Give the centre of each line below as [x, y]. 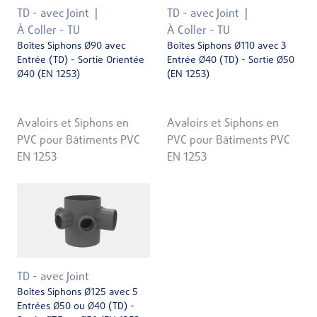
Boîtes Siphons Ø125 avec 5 [77, 293]
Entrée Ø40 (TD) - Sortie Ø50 [231, 61]
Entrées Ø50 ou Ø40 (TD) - [76, 307]
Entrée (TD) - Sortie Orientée [81, 61]
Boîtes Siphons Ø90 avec [71, 47]
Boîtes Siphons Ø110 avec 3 [226, 47]
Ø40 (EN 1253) [48, 75]
